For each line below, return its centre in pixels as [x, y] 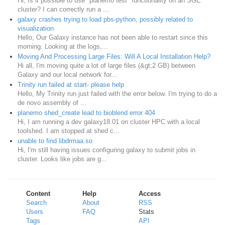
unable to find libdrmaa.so [55, 141]
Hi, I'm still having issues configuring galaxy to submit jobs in [106, 150]
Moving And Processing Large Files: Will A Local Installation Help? [114, 57]
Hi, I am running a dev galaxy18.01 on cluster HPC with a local [109, 122]
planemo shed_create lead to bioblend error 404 [86, 113]
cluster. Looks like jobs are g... [62, 159]
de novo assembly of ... [52, 103]
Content [38, 194]
